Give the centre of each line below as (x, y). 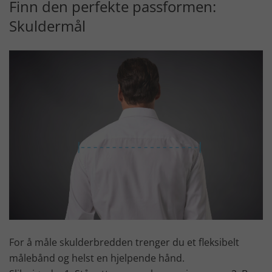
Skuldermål (47, 26)
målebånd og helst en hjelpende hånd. (97, 258)
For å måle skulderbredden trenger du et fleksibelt (124, 242)
